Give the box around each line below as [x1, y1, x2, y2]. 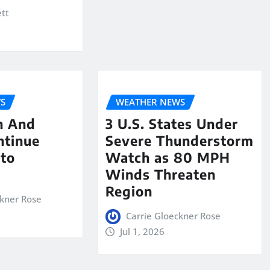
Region [105, 183, 152, 200]
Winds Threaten [105, 166, 216, 183]
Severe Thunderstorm [105, 132, 254, 149]
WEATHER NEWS [115, 95, 185, 108]
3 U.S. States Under [105, 115, 238, 133]
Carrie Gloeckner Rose [126, 210, 221, 222]
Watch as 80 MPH [105, 149, 230, 166]
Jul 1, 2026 [120, 225, 165, 238]
